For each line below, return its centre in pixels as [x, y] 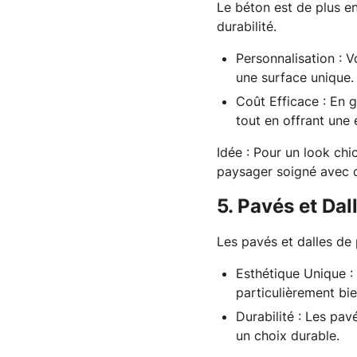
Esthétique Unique [291, 273]
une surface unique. [295, 77]
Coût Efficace [277, 101]
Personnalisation [285, 58]
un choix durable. [288, 335]
